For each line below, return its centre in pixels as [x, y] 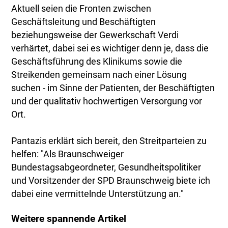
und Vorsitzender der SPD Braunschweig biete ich [111, 180]
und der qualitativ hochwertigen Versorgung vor [107, 101]
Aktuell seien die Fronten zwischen [81, 8]
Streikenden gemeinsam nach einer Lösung [99, 75]
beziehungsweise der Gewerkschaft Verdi [95, 35]
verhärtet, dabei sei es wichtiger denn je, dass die [110, 48]
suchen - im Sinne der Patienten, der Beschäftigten [113, 88]
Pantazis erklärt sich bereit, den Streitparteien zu [109, 141]
